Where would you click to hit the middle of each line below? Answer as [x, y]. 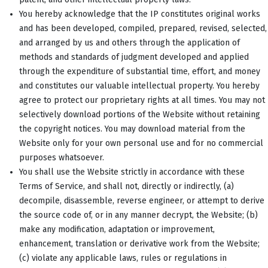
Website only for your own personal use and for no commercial [141, 143]
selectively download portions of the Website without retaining [140, 114]
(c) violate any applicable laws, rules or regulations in [123, 258]
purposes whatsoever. [62, 157]
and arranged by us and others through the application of [130, 42]
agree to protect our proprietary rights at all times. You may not [142, 100]
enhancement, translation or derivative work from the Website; [139, 243]
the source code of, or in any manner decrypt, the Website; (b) [138, 215]
